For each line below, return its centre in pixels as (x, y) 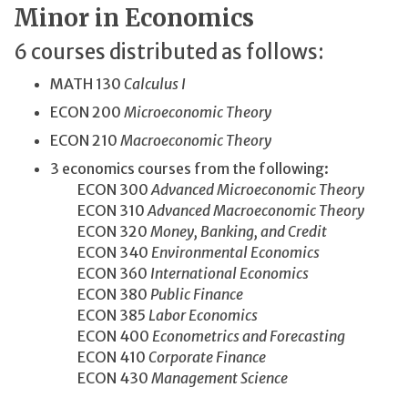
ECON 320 (100, 232)
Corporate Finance (209, 357)
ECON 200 (87, 112)
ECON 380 (100, 295)
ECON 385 (99, 316)
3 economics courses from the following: (191, 169)
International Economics (231, 274)
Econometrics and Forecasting (249, 337)
